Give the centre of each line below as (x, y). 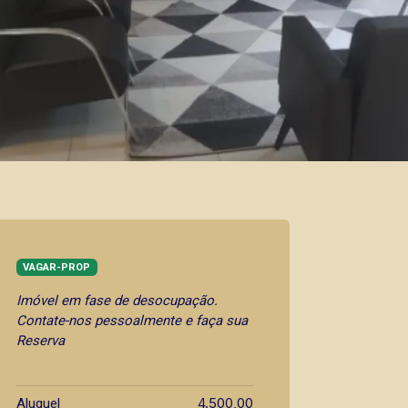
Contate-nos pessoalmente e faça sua (132, 320)
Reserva (41, 340)
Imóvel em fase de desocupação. (117, 300)
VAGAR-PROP (57, 267)
